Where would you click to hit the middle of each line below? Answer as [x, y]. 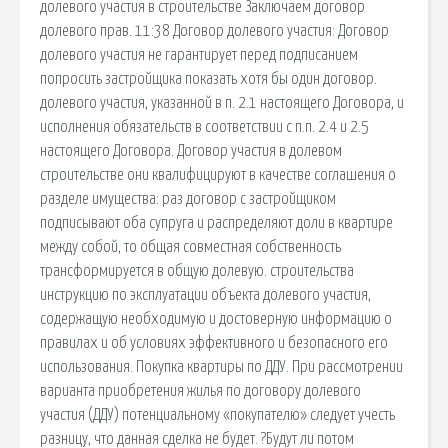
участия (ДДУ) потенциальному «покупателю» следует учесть [217, 414]
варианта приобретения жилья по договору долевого [200, 390]
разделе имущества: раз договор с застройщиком [188, 198]
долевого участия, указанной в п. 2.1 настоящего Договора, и [222, 102]
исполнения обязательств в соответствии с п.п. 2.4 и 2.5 [204, 126]
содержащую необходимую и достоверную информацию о [216, 318]
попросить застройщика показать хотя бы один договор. [208, 78]
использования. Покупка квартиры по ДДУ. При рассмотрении [221, 366]
